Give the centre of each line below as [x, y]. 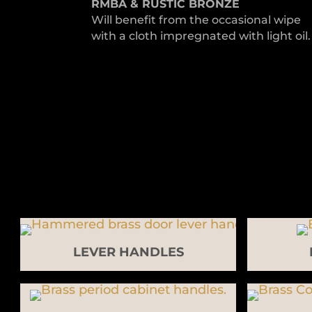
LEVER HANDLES [128, 252]
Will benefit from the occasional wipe [196, 19]
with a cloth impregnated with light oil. [201, 36]
